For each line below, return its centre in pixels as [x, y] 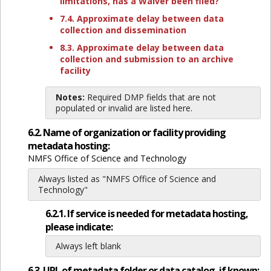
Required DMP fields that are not [150, 97]
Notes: [70, 97]
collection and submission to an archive [146, 59]
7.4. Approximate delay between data [142, 18]
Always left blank [88, 246]
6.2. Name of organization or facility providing [126, 133]
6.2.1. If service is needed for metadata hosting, [146, 213]
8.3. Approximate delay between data [142, 47]
